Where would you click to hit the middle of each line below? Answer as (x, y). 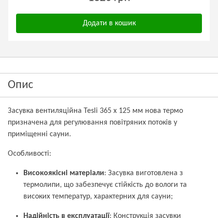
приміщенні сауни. (39, 134)
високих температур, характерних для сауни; (98, 197)
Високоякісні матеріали (64, 173)
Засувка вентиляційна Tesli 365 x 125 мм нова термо (95, 111)
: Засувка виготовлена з (144, 173)
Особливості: (29, 154)
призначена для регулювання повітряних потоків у (92, 123)
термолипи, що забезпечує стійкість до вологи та (105, 185)
